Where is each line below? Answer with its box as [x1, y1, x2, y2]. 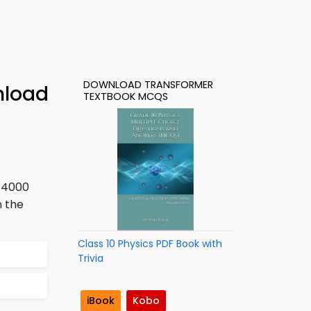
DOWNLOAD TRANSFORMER [83, 78, 213, 92]
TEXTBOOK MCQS [83, 90, 168, 103]
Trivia [78, 251, 103, 265]
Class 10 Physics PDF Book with [78, 237, 222, 251]
